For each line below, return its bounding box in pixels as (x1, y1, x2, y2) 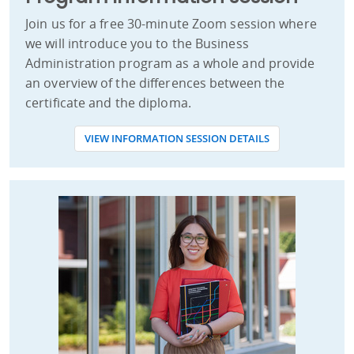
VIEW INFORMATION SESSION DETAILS (85, 131, 269, 146)
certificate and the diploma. (25, 94, 191, 112)
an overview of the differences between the (25, 74, 285, 92)
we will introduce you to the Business (25, 35, 249, 53)
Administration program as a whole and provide (25, 55, 315, 73)
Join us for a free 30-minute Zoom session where (25, 15, 317, 33)
